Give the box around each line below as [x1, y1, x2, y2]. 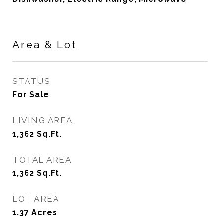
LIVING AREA [12, 115, 73, 125]
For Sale [12, 90, 49, 99]
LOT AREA [12, 194, 59, 204]
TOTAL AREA [12, 155, 71, 165]
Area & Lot [12, 38, 77, 51]
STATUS [12, 76, 50, 86]
